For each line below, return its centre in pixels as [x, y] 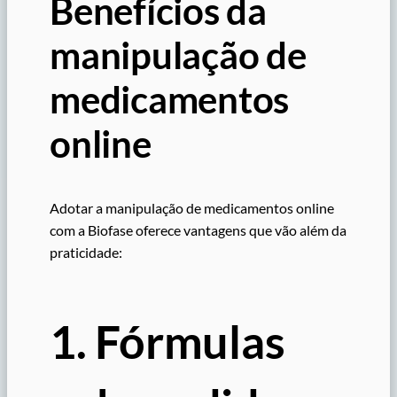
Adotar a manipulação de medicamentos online [192, 208]
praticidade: [86, 253]
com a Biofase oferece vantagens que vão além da [198, 230]
